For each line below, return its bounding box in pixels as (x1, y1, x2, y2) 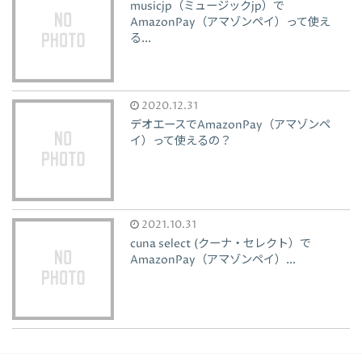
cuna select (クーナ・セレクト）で (130, 235, 312, 252)
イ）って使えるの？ (130, 133, 232, 149)
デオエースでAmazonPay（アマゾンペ (130, 116, 331, 133)
